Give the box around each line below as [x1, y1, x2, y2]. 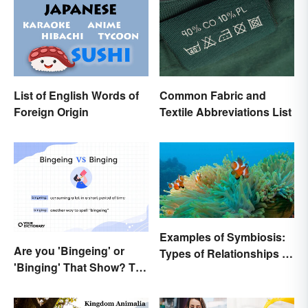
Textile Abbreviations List [159, 103, 291, 120]
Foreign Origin [14, 103, 89, 120]
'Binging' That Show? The [14, 259, 148, 276]
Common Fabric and [159, 87, 266, 103]
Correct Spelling [14, 276, 98, 292]
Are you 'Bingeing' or [14, 243, 124, 259]
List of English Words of [14, 87, 139, 103]
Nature [159, 261, 195, 278]
